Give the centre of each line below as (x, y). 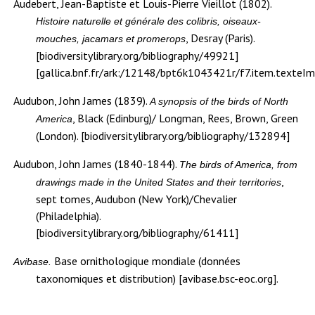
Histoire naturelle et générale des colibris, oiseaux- (149, 21)
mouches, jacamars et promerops (111, 39)
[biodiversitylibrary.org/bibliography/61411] (137, 233)
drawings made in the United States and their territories (159, 182)
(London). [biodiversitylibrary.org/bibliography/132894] (163, 136)
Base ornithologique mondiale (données (146, 261)
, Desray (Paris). (220, 38)
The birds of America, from (239, 165)
